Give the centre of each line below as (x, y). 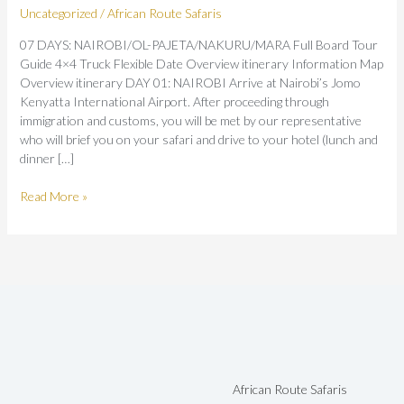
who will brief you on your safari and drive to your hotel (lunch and (198, 139)
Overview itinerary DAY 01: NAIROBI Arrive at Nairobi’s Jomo (190, 82)
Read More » (53, 196)
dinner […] (46, 158)
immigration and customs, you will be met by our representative (190, 120)
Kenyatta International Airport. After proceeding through (174, 101)
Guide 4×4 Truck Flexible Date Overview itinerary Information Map (201, 63)
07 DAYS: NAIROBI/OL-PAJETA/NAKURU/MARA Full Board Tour (198, 44)
